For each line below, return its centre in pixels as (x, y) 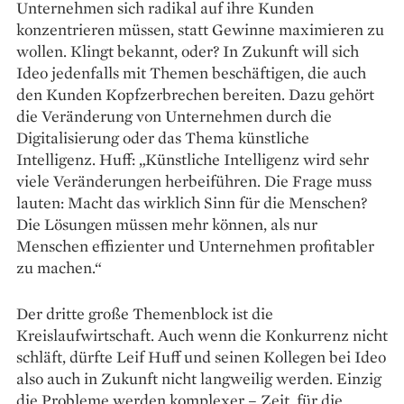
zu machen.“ (59, 267)
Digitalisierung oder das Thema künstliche (163, 137)
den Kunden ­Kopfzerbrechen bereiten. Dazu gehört (195, 94)
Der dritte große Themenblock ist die (145, 313)
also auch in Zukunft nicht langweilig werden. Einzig (199, 378)
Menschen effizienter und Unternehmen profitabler (195, 245)
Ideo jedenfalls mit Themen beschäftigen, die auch (191, 72)
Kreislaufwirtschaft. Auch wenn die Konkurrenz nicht (202, 335)
